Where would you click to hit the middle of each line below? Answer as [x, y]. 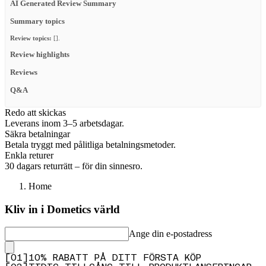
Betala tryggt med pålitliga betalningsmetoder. [90, 144]
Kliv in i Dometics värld [62, 209]
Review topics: [31, 38]
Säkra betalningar [37, 134]
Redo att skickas [35, 112]
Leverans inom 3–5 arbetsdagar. [64, 123]
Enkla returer [29, 155]
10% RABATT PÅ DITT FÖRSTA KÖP [115, 259]
